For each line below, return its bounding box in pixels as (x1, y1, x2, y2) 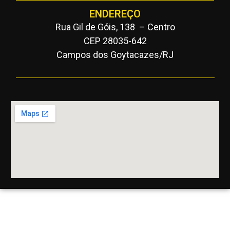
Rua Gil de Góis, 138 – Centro (55, 21, 175, 32)
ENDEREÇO (89, 7, 141, 20)
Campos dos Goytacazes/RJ (56, 49, 174, 60)
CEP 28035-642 (83, 35, 147, 46)
